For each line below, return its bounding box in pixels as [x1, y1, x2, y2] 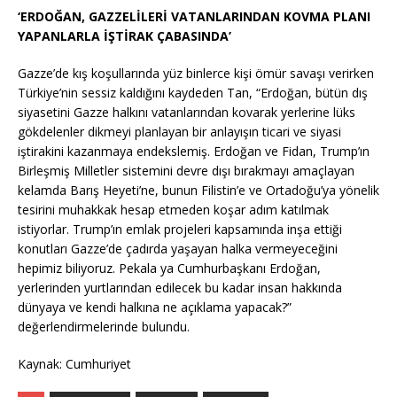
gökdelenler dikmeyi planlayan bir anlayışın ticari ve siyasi [18, 122, 341, 140]
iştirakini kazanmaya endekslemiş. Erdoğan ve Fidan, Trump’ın [18, 142, 370, 160]
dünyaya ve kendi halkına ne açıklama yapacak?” [18, 298, 292, 315]
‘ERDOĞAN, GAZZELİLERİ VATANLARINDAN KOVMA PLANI [18, 7, 370, 25]
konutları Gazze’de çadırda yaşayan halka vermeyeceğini [18, 239, 338, 257]
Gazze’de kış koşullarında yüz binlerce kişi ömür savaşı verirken [18, 64, 374, 82]
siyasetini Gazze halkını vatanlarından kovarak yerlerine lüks [18, 103, 355, 121]
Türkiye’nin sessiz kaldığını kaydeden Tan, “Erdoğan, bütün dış [18, 83, 368, 101]
